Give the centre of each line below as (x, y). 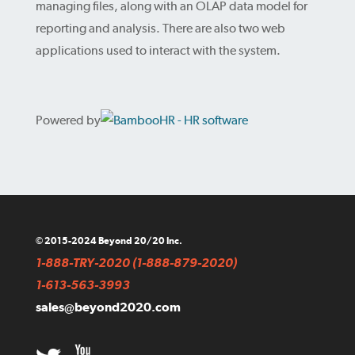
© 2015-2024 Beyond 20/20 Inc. (109, 241)
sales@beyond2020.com (108, 307)
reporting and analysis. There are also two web (160, 29)
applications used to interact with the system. (158, 51)
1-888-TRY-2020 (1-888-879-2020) (136, 263)
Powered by (68, 120)
